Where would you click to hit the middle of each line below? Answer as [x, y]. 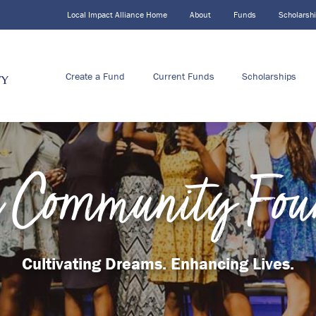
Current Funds [183, 76]
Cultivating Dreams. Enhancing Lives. [158, 263]
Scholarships [269, 76]
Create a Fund [95, 76]
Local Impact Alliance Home [117, 14]
